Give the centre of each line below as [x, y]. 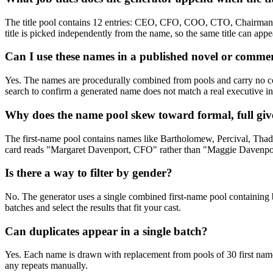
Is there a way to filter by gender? [89, 173]
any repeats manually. [46, 266]
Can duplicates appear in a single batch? [106, 231]
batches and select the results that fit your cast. [93, 207]
